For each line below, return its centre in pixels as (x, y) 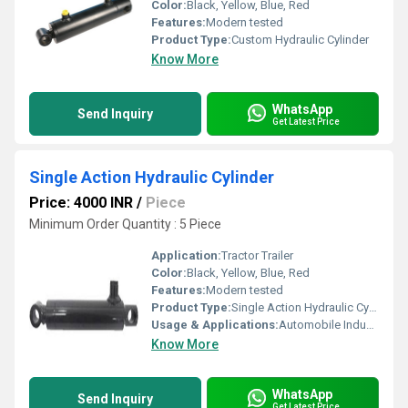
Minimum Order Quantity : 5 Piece (125, 224)
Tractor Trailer (257, 255)
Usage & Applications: (215, 325)
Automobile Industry (322, 325)
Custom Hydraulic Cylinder (300, 40)
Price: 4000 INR (81, 203)
